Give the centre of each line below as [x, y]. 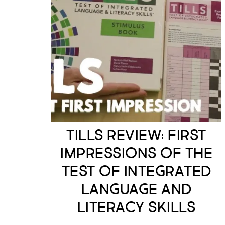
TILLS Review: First [136, 135]
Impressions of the [137, 153]
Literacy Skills [136, 208]
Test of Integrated [136, 172]
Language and [136, 190]
